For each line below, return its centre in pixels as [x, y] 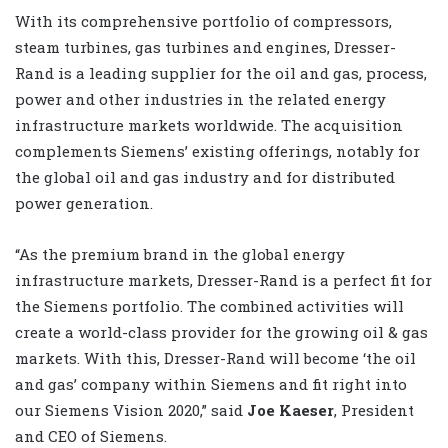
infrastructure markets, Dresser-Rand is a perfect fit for [223, 280]
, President [374, 410]
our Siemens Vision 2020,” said [131, 410]
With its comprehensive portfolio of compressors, [203, 21]
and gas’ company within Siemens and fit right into [211, 384]
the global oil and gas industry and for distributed [205, 177]
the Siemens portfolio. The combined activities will [209, 306]
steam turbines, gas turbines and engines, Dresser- [205, 47]
